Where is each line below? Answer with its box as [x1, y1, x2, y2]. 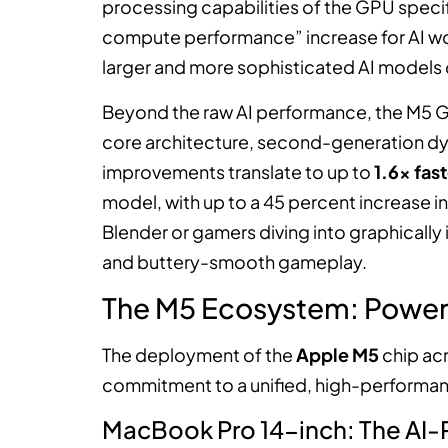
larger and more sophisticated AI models [102, 55, 445, 79]
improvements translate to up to [102, 159, 374, 183]
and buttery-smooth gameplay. [102, 249, 367, 273]
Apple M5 [296, 343, 379, 367]
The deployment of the [102, 343, 296, 367]
